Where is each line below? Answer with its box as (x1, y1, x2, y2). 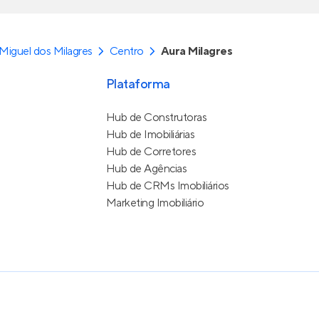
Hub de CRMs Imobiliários (105, 179, 229, 194)
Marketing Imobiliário (105, 196, 204, 211)
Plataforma (105, 76, 170, 93)
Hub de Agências (105, 162, 187, 177)
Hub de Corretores (105, 145, 197, 159)
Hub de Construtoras (105, 110, 207, 125)
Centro (109, 44, 144, 59)
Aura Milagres (160, 44, 233, 59)
